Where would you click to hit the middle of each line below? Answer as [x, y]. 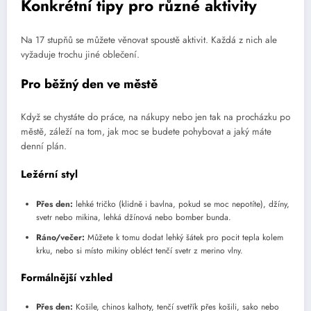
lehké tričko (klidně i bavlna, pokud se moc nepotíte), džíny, [181, 204]
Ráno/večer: [60, 237]
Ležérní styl [49, 175]
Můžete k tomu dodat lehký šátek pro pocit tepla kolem [184, 237]
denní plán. [44, 146]
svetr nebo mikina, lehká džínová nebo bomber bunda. [134, 217]
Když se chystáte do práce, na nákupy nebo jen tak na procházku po [155, 117]
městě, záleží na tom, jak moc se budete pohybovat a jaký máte [146, 131]
